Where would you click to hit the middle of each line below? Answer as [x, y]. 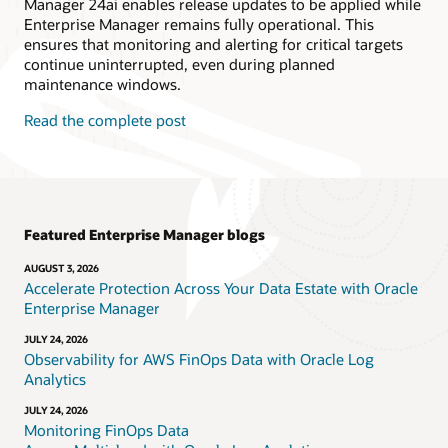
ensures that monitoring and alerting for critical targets [213, 44]
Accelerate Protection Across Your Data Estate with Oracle [221, 288]
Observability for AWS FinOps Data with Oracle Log [199, 359]
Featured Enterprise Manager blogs [144, 235]
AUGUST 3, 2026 [61, 268]
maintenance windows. [102, 84]
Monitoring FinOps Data [106, 429]
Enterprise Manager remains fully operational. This [199, 24]
